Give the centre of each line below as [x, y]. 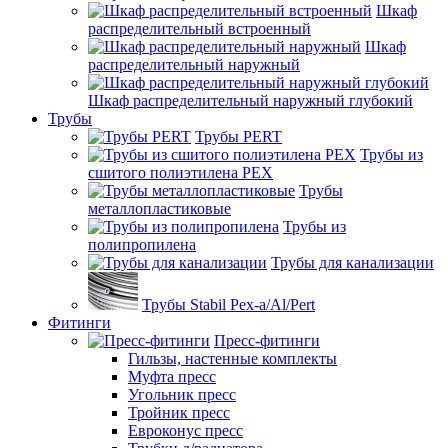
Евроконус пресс [185, 430]
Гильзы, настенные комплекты [232, 358]
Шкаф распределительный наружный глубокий [250, 100]
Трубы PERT [238, 136]
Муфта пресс [172, 376]
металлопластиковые [159, 208]
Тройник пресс [179, 412]
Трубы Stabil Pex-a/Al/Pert [228, 304]
